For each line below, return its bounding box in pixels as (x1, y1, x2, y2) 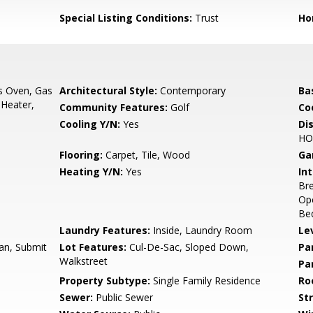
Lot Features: (59, 240, 127, 254)
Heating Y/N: (59, 165, 124, 178)
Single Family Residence (150, 274, 261, 287)
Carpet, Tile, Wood (103, 148, 191, 161)
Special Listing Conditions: (59, 11, 193, 24)
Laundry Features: (59, 224, 151, 237)
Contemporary (157, 84, 226, 97)
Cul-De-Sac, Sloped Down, (126, 240, 249, 254)
